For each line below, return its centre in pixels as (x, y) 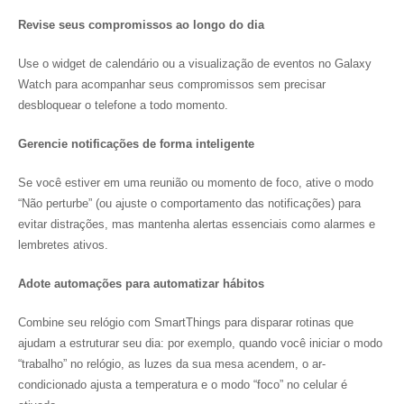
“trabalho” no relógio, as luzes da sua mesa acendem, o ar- (172, 364)
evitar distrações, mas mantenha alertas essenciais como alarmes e (197, 224)
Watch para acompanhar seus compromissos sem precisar (172, 84)
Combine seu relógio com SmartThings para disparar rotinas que (186, 322)
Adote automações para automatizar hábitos (141, 284)
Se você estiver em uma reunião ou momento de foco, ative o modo (196, 183)
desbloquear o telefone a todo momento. (123, 105)
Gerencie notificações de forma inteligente (136, 144)
